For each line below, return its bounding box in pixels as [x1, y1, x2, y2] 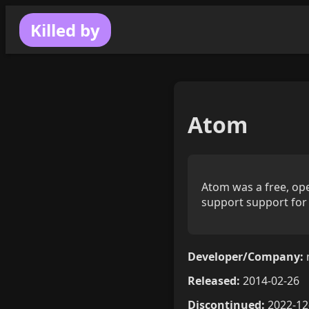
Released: [188, 272, 240, 288]
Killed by [30, 18, 100, 41]
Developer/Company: [188, 248, 303, 264]
